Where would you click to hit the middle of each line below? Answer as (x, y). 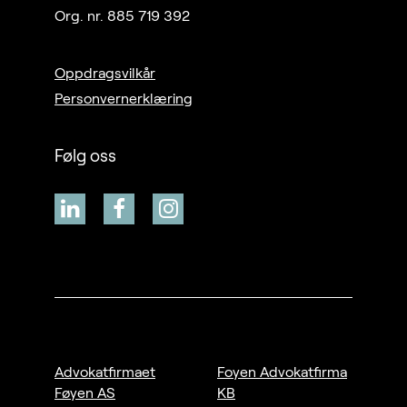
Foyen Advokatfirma (282, 372)
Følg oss (85, 156)
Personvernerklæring (124, 99)
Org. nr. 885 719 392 (122, 16)
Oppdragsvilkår (105, 74)
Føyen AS (85, 393)
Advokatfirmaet (105, 372)
